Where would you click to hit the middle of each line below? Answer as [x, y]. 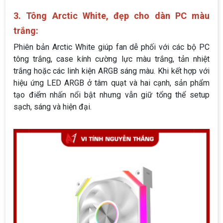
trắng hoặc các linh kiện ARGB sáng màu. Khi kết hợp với [111, 71]
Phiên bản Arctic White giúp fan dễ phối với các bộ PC [111, 47]
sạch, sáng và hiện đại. [53, 107]
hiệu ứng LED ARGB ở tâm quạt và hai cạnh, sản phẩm [111, 83]
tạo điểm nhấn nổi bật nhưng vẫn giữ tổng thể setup [111, 95]
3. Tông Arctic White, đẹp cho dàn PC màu [111, 16]
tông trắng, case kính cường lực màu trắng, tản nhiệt [111, 59]
